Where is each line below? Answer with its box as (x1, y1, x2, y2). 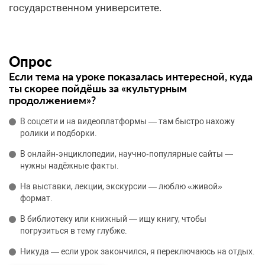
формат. (20, 193, 53, 203)
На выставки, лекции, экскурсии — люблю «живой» (20, 182, 222, 192)
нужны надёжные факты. (20, 161, 119, 171)
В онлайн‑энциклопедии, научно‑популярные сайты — (20, 149, 233, 159)
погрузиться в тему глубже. (20, 226, 127, 236)
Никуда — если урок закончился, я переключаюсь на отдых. (20, 247, 255, 257)
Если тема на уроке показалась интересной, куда (9, 70, 253, 83)
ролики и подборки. (20, 128, 97, 138)
